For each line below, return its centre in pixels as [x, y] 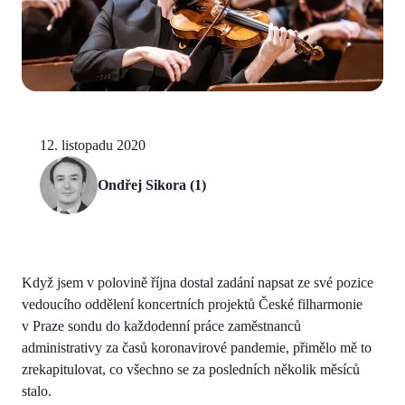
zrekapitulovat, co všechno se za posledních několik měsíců [191, 369]
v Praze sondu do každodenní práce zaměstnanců [161, 325]
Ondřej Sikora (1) [152, 184]
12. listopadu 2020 [93, 145]
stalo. [37, 391]
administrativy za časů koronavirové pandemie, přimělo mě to [197, 347]
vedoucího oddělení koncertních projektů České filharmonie [192, 304]
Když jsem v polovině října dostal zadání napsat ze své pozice [198, 282]
